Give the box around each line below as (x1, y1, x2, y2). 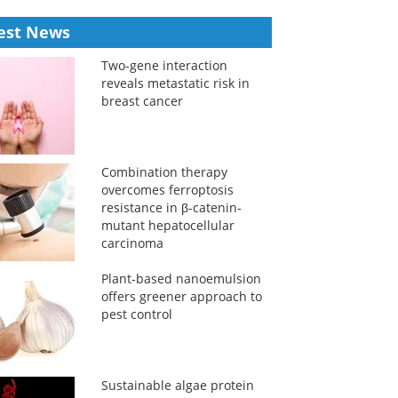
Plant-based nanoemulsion (100, 270, 261, 287)
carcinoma (100, 235, 163, 251)
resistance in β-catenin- (100, 199, 242, 216)
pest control (100, 306, 172, 322)
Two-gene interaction (100, 57, 227, 74)
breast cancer (100, 92, 183, 109)
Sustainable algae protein (100, 377, 254, 394)
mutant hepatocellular (100, 217, 235, 234)
